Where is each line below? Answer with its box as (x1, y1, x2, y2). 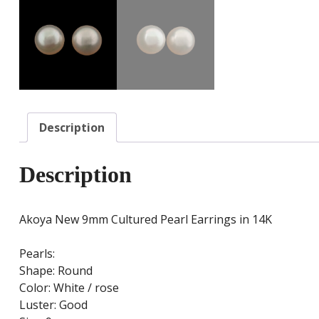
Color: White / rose (19, 279, 119, 296)
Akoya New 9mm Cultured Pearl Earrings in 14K (19, 211, 272, 227)
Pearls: (19, 245, 55, 261)
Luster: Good (19, 296, 88, 313)
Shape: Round (19, 262, 93, 278)
